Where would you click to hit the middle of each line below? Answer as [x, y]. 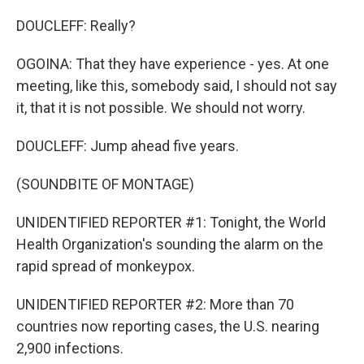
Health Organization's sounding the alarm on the [170, 244]
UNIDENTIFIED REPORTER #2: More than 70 [155, 304]
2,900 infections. [70, 348]
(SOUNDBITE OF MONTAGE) [105, 184]
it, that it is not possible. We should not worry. [161, 108]
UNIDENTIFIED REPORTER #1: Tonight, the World [171, 222]
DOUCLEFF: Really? [76, 26]
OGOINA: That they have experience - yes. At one [173, 64]
